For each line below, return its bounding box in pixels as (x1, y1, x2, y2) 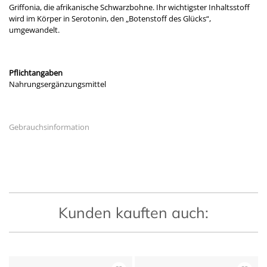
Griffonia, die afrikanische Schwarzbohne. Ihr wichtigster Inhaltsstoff (9, 2, 250, 13)
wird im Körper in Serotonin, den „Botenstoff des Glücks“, (9, 13, 211, 24)
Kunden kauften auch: (58, 203, 209, 222)
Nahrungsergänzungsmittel (9, 79, 106, 90)
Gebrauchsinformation (9, 122, 89, 133)
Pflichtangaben (9, 67, 63, 79)
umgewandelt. (9, 24, 60, 36)
